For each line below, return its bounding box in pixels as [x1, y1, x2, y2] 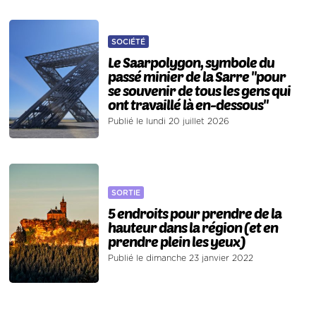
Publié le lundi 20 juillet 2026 [108, 116, 230, 126]
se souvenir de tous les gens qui [108, 81, 291, 99]
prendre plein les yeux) [108, 232, 245, 250]
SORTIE [111, 188, 141, 197]
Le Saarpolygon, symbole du [108, 53, 275, 71]
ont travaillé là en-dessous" [108, 95, 269, 113]
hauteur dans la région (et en [108, 218, 279, 236]
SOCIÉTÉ [111, 37, 146, 46]
